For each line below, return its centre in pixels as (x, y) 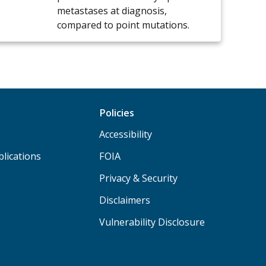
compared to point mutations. (123, 25)
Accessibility (126, 134)
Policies (117, 113)
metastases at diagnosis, (112, 11)
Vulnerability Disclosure (152, 222)
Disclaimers (125, 200)
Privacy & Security (139, 178)
